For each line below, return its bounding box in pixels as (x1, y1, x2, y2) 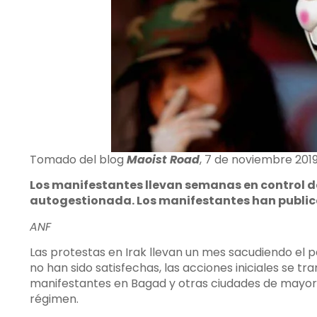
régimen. (30, 291, 79, 308)
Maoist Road (127, 151, 200, 168)
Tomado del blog (30, 151, 127, 168)
